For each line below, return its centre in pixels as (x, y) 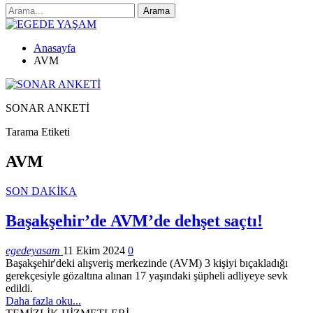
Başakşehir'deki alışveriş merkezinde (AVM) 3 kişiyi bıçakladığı (147, 263)
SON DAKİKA (41, 191)
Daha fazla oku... (43, 300)
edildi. (19, 288)
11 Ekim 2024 (94, 250)
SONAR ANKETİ (48, 108)
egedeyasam (34, 250)
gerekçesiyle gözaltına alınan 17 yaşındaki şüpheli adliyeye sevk (147, 275)
